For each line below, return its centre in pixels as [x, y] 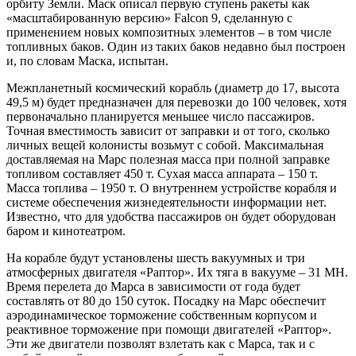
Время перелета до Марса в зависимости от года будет [153, 287]
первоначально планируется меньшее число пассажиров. [161, 117]
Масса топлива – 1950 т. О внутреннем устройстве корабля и [172, 188]
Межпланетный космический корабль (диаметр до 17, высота [173, 88]
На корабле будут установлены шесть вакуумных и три [156, 258]
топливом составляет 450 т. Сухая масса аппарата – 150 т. [162, 174]
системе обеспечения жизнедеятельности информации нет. [166, 203]
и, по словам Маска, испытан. [87, 61]
